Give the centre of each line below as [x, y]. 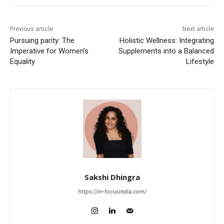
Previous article [31, 29]
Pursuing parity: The [42, 40]
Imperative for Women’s [49, 51]
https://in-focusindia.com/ [112, 191]
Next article [198, 29]
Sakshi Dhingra [112, 177]
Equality [22, 61]
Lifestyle [200, 61]
